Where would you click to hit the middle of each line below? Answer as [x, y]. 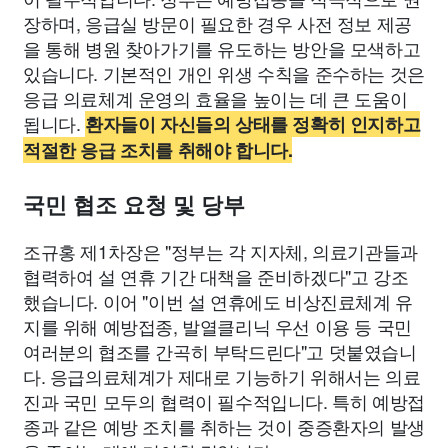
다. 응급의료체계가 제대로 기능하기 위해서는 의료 [222, 376]
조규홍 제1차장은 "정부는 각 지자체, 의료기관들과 [220, 251]
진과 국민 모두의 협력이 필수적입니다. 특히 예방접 [224, 401]
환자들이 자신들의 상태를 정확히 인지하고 [253, 124]
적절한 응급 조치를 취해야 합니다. [158, 150]
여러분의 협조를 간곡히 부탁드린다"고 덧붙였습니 [220, 351]
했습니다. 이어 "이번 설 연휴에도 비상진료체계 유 [218, 301]
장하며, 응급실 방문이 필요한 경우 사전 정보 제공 [217, 23]
